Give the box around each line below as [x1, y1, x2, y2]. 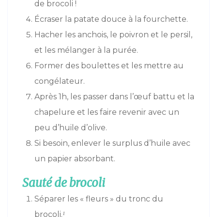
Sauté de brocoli [22, 175, 105, 191]
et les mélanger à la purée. [34, 46, 138, 55]
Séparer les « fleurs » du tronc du [34, 194, 163, 204]
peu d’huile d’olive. [34, 123, 107, 133]
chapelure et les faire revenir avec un [34, 108, 179, 117]
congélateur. [34, 77, 85, 86]
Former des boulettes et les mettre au [34, 61, 184, 71]
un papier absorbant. [34, 154, 115, 164]
